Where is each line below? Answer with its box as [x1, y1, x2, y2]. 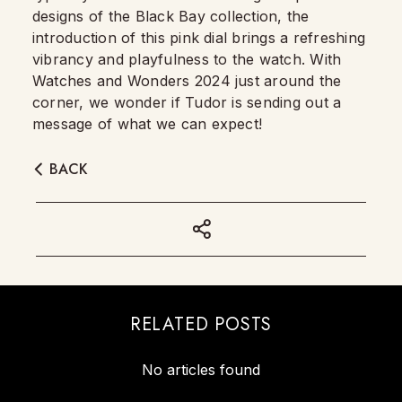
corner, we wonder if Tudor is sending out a [32, 93, 342, 111]
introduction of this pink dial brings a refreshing [32, 29, 365, 47]
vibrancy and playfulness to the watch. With [32, 50, 342, 68]
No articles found [142, 361, 260, 379]
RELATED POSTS [129, 311, 273, 337]
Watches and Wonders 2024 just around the [32, 72, 342, 90]
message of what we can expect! [32, 115, 263, 133]
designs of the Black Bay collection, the [32, 7, 310, 25]
